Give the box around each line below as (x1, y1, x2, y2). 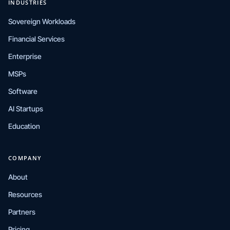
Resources (8, 190, 42, 199)
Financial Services (8, 34, 65, 43)
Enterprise (8, 52, 42, 61)
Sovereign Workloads (8, 17, 75, 26)
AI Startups (8, 104, 43, 113)
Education (8, 122, 40, 130)
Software (8, 87, 37, 95)
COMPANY (8, 154, 42, 162)
